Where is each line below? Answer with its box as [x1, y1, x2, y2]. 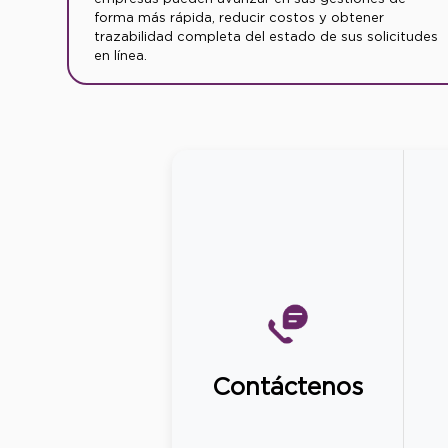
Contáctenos [212, 372, 363, 402]
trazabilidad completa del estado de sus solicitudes [94, 29, 439, 45]
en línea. [94, 48, 148, 64]
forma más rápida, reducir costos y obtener [94, 10, 385, 26]
